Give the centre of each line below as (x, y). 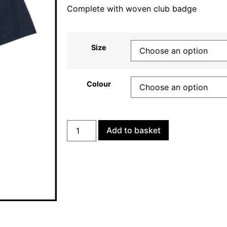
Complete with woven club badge (132, 9)
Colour (99, 84)
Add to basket (134, 130)
